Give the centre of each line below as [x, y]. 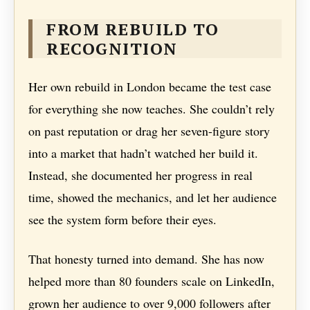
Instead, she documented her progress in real [141, 175]
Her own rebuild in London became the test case [150, 87]
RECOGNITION [112, 49]
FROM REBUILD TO [133, 29]
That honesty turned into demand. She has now [147, 259]
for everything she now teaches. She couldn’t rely [152, 109]
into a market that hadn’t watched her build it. [144, 153]
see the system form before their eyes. [123, 220]
